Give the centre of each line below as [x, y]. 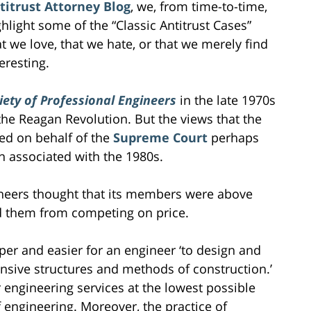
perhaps [233, 137]
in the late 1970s [228, 100]
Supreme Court [160, 137]
